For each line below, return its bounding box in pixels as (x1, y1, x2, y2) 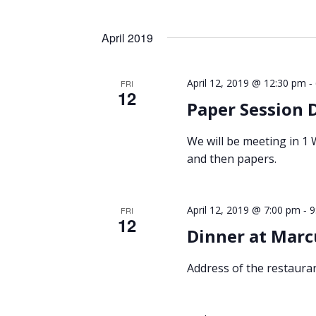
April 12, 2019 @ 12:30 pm (186, 75, 306, 90)
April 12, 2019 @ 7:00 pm (186, 202, 300, 217)
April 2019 (102, 29, 153, 46)
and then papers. (186, 150, 276, 166)
